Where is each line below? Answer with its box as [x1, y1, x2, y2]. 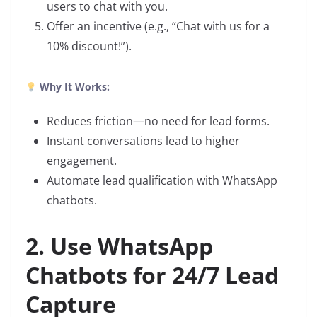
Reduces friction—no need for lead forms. [47, 113, 270, 129]
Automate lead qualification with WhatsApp [47, 173, 277, 189]
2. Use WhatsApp [25, 231, 213, 262]
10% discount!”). [47, 38, 132, 54]
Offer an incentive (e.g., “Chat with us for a [47, 18, 270, 35]
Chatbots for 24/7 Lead [25, 260, 279, 291]
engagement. [47, 153, 117, 169]
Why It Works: [39, 80, 110, 94]
